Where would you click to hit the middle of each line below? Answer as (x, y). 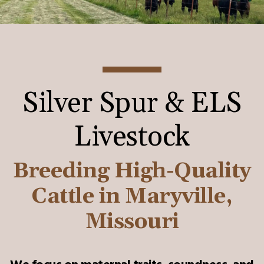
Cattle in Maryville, (132, 196)
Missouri (132, 222)
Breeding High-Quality (132, 171)
